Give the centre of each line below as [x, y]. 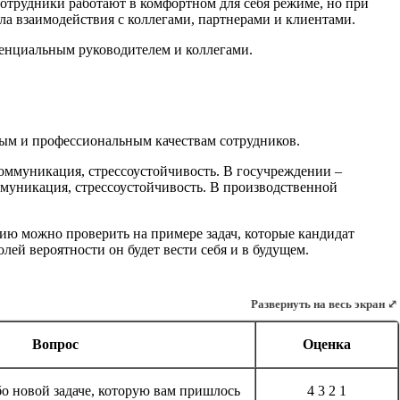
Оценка [327, 344]
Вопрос [55, 344]
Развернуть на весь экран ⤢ [324, 304]
